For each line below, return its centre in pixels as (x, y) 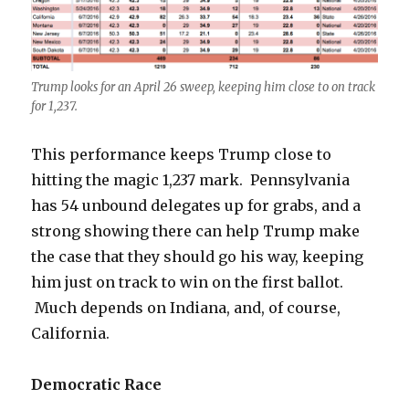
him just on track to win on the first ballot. (188, 283)
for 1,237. (55, 107)
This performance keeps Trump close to (182, 155)
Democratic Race (97, 385)
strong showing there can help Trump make (196, 231)
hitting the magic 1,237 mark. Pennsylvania (191, 180)
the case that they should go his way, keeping (198, 257)
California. (71, 334)
